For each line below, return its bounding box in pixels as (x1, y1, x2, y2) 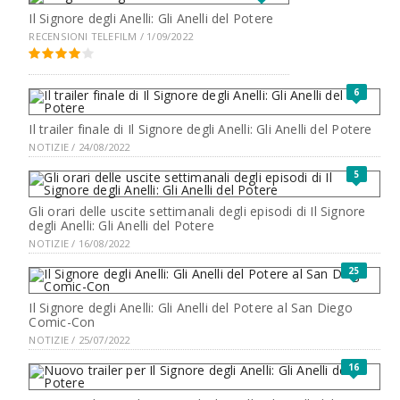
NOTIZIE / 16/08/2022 (29, 237, 130, 251)
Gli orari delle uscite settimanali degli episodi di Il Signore (29, 203, 366, 221)
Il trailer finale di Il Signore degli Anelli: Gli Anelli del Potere (29, 121, 372, 138)
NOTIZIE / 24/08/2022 (29, 140, 130, 154)
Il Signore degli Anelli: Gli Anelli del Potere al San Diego (29, 299, 353, 317)
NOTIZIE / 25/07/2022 (29, 333, 130, 347)
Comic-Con (29, 313, 96, 331)
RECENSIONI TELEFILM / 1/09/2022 (29, 29, 193, 44)
